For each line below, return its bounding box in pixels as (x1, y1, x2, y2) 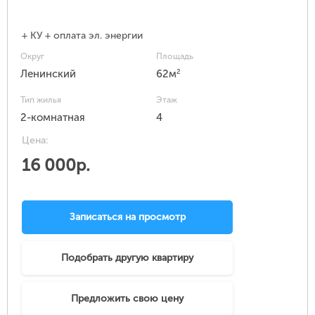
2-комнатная (20, 111, 85, 124)
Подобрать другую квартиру (61, 252, 193, 264)
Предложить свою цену (71, 292, 184, 305)
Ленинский (20, 67, 76, 81)
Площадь (156, 51, 193, 62)
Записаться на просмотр (69, 211, 186, 224)
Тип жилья (20, 95, 61, 105)
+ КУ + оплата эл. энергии (22, 30, 143, 42)
